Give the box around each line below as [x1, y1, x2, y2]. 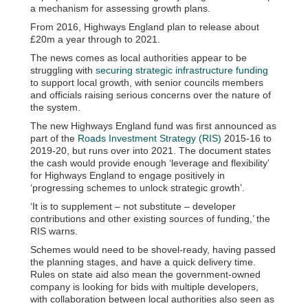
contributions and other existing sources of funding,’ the [30, 212, 270, 224]
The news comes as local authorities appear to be [30, 52, 247, 63]
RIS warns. [30, 225, 78, 236]
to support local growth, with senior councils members [30, 76, 263, 88]
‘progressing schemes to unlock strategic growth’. [30, 181, 245, 193]
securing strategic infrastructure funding [96, 64, 268, 76]
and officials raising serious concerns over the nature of [30, 89, 271, 100]
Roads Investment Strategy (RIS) [78, 132, 221, 144]
